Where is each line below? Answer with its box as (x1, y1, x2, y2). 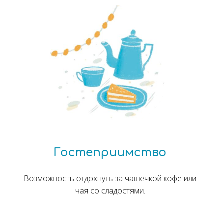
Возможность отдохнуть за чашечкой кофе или (24, 173, 196, 184)
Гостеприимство (54, 146, 166, 160)
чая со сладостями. (75, 185, 145, 196)
